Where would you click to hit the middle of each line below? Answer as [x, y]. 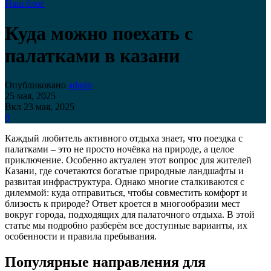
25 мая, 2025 [30, 96]
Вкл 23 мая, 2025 [40, 106]
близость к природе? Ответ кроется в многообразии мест [122, 203]
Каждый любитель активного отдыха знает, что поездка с [124, 138]
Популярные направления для [105, 262]
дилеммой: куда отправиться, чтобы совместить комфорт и [126, 192]
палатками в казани [92, 55]
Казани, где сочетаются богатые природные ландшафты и [124, 171]
